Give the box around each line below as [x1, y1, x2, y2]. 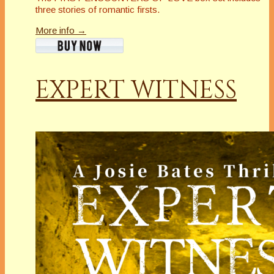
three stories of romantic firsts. [35, 4, 160, 15]
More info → [35, 24, 86, 35]
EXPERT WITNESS [35, 73, 237, 107]
